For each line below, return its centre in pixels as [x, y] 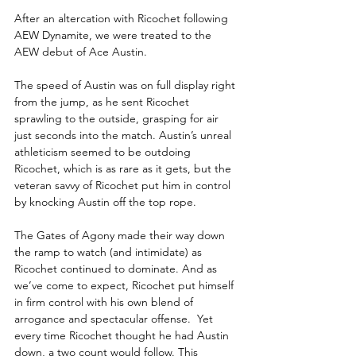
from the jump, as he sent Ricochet [103, 101]
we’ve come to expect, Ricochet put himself [126, 285]
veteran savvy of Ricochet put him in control [124, 185]
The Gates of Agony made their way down [121, 235]
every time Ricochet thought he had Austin [123, 335]
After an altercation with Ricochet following [123, 18]
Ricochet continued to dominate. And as [117, 268]
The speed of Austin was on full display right [126, 85]
